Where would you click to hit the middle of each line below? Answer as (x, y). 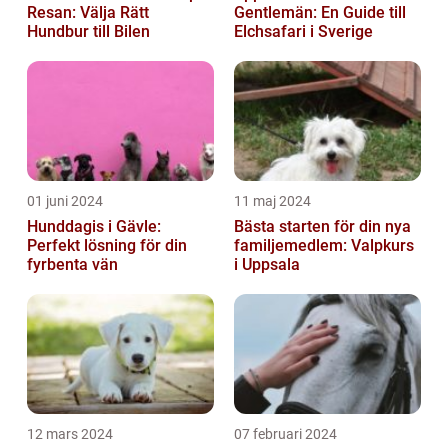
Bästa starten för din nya (322, 226)
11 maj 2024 (272, 200)
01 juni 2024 (65, 200)
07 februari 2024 (285, 433)
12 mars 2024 (70, 433)
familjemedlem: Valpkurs (324, 245)
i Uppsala (267, 264)
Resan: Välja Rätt (88, 12)
